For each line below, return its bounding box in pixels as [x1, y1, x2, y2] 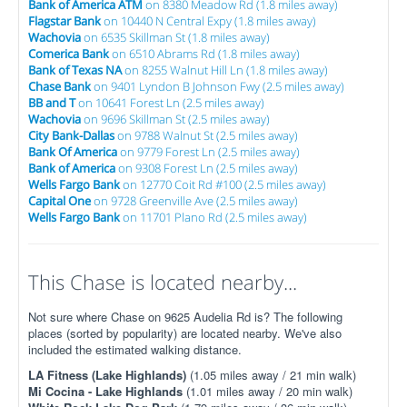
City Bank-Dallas [28, 127, 114, 144]
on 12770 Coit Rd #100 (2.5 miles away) [120, 176, 326, 193]
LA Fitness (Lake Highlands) [28, 366, 186, 383]
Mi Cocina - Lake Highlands [28, 382, 183, 400]
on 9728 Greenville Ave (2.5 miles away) [91, 193, 298, 209]
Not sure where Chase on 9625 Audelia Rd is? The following [28, 308, 342, 325]
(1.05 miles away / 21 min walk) [186, 366, 356, 383]
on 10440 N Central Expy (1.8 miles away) [101, 13, 316, 29]
